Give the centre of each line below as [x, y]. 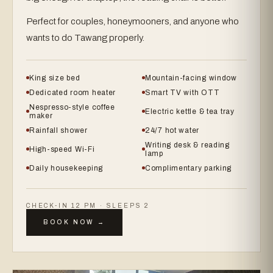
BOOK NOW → [74, 222]
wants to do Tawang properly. [85, 37]
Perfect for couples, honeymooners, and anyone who [133, 21]
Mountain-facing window [191, 78]
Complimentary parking [189, 168]
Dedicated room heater [73, 92]
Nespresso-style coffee [72, 107]
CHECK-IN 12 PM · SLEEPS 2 [88, 205]
